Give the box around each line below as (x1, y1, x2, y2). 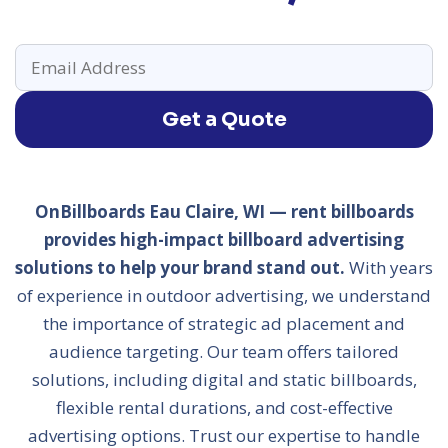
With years (345, 256, 433, 279)
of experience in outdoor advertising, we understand (17, 284, 431, 307)
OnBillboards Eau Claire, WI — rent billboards (34, 200, 414, 223)
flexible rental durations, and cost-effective (55, 396, 393, 419)
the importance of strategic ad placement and (43, 312, 405, 335)
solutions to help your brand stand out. (15, 256, 345, 279)
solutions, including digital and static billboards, (31, 368, 417, 391)
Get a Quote (161, 107, 287, 132)
